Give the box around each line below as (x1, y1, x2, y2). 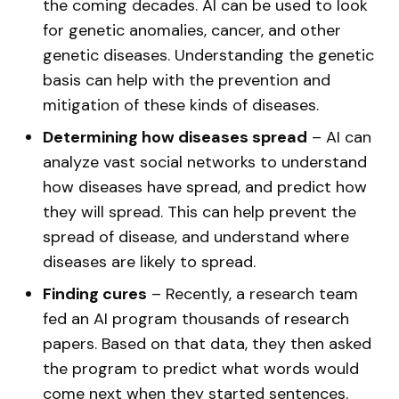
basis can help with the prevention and (43, 69, 330, 91)
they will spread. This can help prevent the (43, 201, 356, 223)
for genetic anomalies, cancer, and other (43, 20, 341, 41)
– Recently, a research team (147, 283, 358, 305)
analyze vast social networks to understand (43, 151, 367, 173)
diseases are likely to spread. (43, 251, 256, 273)
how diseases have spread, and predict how (43, 176, 367, 198)
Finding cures (43, 283, 147, 305)
